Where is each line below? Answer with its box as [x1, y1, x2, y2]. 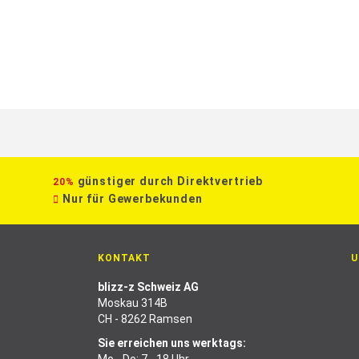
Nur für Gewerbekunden [62, 192, 203, 205]
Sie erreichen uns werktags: [98, 337, 246, 349]
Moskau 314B [98, 296, 167, 309]
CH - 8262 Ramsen [98, 313, 192, 325]
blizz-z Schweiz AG [98, 280, 199, 293]
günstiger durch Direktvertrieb [77, 175, 264, 188]
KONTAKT [98, 252, 151, 264]
